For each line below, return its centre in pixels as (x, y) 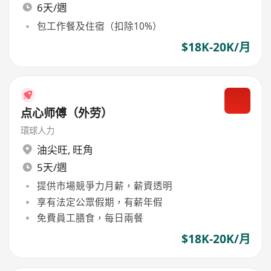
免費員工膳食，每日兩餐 (90, 217)
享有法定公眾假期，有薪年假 (100, 202)
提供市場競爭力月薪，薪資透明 (104, 186)
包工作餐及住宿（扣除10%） (99, 26)
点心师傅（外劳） (67, 113)
